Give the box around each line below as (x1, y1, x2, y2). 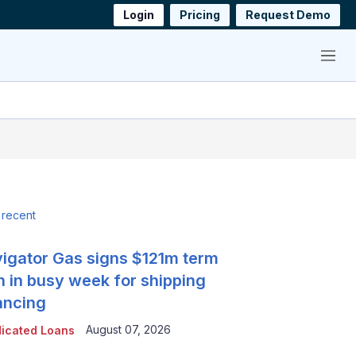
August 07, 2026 (86, 322, 171, 336)
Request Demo (246, 7, 331, 21)
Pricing (180, 7, 220, 21)
